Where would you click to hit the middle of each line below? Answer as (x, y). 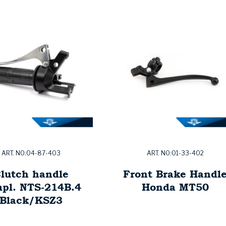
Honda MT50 (175, 187)
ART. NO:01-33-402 (175, 153)
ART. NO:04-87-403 (31, 153)
